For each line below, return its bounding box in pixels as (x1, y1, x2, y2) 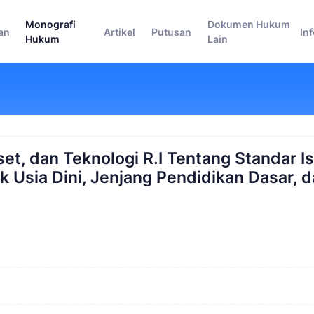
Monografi (25, 18, 76, 30)
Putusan (151, 25, 192, 38)
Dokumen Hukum (207, 18, 290, 30)
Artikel (104, 25, 136, 38)
